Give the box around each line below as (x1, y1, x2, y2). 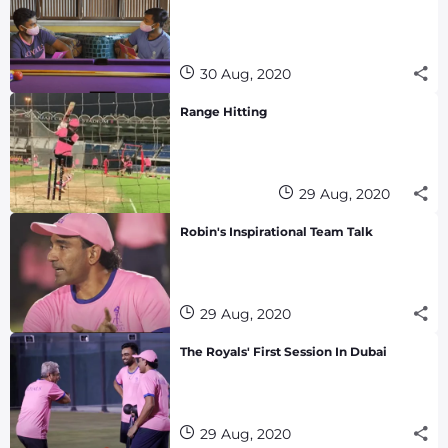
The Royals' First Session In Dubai (180, 343, 387, 359)
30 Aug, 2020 (200, 64, 291, 83)
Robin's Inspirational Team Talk (180, 223, 373, 239)
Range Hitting (180, 103, 267, 119)
